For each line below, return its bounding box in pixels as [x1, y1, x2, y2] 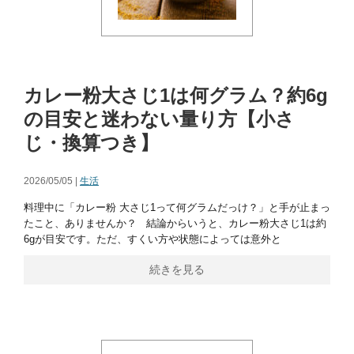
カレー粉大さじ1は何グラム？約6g [24, 85, 328, 106]
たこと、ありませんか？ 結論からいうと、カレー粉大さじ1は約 [24, 217, 326, 229]
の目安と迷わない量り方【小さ [24, 108, 295, 130]
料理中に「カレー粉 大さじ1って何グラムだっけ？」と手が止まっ [24, 201, 330, 213]
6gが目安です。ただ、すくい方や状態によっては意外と [24, 233, 281, 245]
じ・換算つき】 [24, 132, 159, 153]
